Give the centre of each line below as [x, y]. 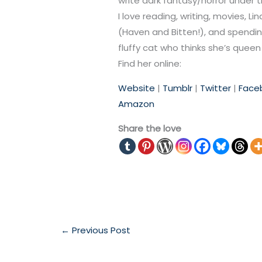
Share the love [150, 129]
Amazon [137, 104]
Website [137, 88]
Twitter [216, 88]
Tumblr [179, 88]
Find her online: [150, 64]
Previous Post [100, 230]
